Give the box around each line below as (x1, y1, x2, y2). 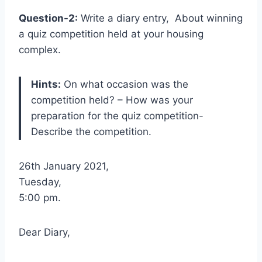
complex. (19, 44, 61, 56)
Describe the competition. (31, 126, 151, 137)
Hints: (31, 78, 61, 90)
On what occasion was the (61, 78, 188, 90)
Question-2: (19, 12, 78, 24)
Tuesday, (19, 176, 61, 188)
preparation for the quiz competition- (31, 110, 204, 122)
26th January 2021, (19, 160, 109, 172)
